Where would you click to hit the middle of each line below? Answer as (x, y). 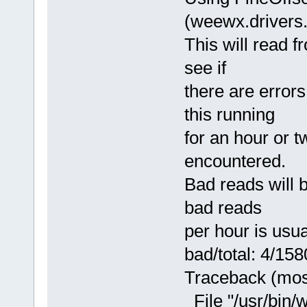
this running (229, 114)
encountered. (235, 161)
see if (205, 67)
